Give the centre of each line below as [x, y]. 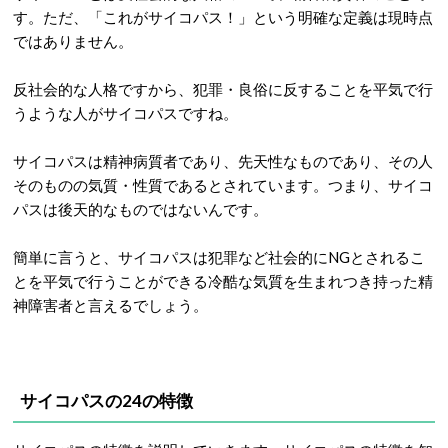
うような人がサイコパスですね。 [125, 113]
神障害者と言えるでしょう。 [110, 305]
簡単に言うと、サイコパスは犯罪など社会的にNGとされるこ [219, 257]
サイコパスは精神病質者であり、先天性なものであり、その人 [223, 161]
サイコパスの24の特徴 [106, 400]
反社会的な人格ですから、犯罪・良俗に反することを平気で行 [223, 89]
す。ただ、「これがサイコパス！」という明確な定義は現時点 [223, 17]
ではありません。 [73, 41]
